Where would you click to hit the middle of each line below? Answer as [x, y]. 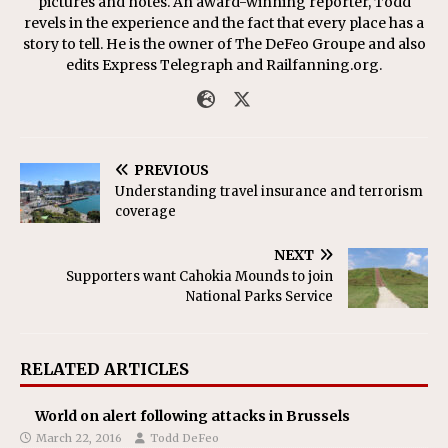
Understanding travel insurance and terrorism [269, 191]
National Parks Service [259, 296]
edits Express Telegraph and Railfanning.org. [224, 65]
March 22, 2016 [79, 438]
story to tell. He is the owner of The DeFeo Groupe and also [224, 44]
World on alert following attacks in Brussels [192, 416]
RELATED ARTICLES [104, 369]
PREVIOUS [171, 170]
